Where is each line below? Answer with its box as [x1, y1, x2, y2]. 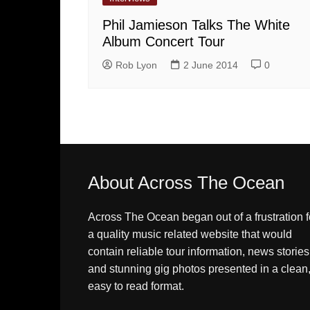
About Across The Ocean [88, 172, 284, 194]
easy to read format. [88, 280, 184, 293]
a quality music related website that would [88, 228, 292, 241]
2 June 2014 [183, 60, 238, 71]
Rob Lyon [116, 60, 157, 71]
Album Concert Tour [102, 34, 225, 50]
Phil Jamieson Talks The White [102, 17, 290, 33]
